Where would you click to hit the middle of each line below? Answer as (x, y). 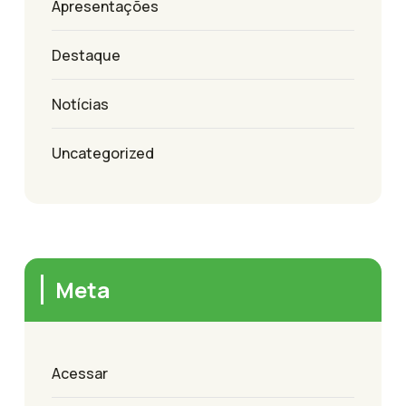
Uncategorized (103, 154)
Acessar (80, 374)
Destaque (86, 56)
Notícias (80, 105)
